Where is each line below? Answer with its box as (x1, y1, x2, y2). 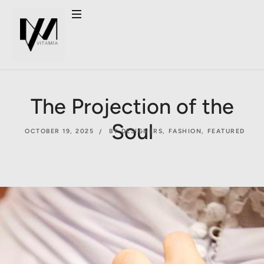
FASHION (168, 127, 202, 135)
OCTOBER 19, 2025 (25, 127, 94, 135)
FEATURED (207, 127, 245, 135)
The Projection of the (30, 94, 234, 119)
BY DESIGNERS (109, 127, 163, 135)
